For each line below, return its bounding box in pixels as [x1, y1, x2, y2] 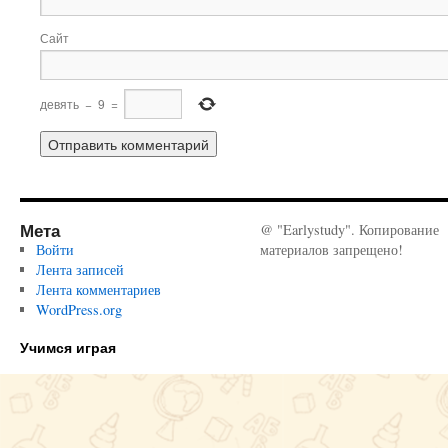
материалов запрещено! [260, 240, 403, 259]
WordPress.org [35, 300, 122, 319]
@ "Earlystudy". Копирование [260, 220, 439, 239]
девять [40, 95, 79, 112]
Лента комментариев [35, 280, 161, 299]
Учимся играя [20, 337, 116, 357]
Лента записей [35, 260, 124, 279]
